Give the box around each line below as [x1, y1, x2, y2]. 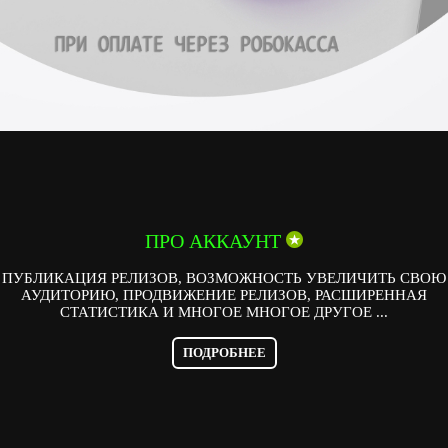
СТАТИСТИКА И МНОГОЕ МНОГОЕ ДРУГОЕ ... [60, 304, 388, 320]
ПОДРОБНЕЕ [182, 346, 266, 360]
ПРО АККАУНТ [145, 230, 286, 252]
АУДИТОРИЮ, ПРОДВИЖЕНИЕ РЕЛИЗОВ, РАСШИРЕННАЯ [21, 287, 427, 303]
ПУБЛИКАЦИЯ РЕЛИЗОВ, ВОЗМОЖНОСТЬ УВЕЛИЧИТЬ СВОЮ [2, 270, 446, 286]
